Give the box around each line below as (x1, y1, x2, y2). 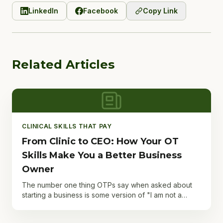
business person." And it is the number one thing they (22, 201, 197, 209)
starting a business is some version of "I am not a (22, 191, 182, 199)
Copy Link (143, 6, 178, 15)
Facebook (83, 6, 118, 15)
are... (22, 211, 37, 219)
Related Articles (12, 57, 114, 72)
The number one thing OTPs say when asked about (22, 181, 192, 189)
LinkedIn (28, 6, 58, 15)
